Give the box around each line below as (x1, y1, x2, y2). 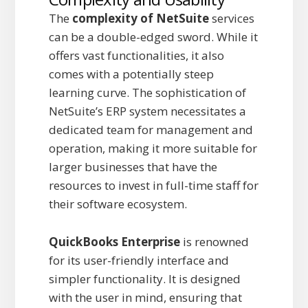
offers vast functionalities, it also (48, 47, 224, 64)
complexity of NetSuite (71, 10, 209, 27)
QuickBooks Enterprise (48, 234, 180, 250)
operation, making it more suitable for (48, 140, 257, 157)
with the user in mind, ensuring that (48, 289, 242, 306)
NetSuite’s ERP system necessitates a (48, 103, 246, 120)
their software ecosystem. (48, 196, 187, 212)
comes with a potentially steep (48, 66, 214, 82)
